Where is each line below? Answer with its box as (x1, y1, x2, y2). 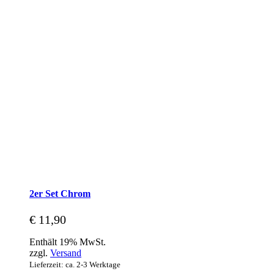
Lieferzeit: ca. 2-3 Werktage (29, 259, 120, 269)
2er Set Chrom (29, 188, 91, 199)
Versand (50, 247, 81, 258)
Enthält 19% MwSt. (29, 236, 106, 247)
